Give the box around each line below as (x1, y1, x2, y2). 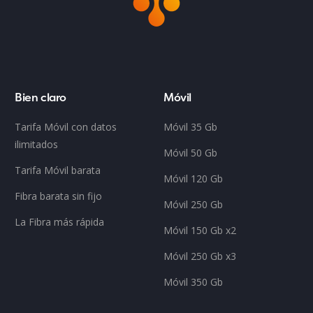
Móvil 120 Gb (163, 172, 223, 186)
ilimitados (15, 138, 59, 152)
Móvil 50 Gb (163, 146, 217, 160)
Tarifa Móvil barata (15, 163, 101, 177)
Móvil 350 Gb (163, 275, 223, 289)
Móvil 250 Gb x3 (163, 249, 236, 263)
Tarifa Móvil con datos (15, 120, 117, 134)
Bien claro (15, 89, 66, 105)
